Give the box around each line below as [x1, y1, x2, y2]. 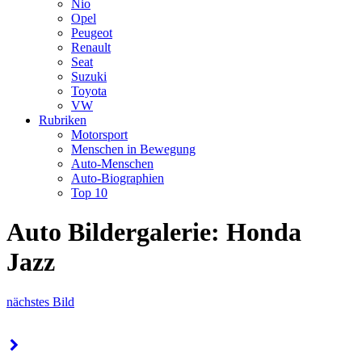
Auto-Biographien [71, 171, 164, 185]
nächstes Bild [6, 294, 74, 309]
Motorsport [71, 128, 128, 141]
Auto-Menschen [71, 157, 154, 170]
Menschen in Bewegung [71, 142, 196, 156]
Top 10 [71, 186, 107, 200]
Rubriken [39, 113, 86, 127]
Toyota [71, 84, 107, 98]
